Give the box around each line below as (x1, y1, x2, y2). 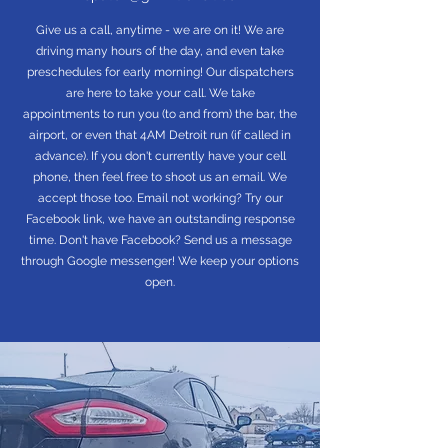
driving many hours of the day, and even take (36, 44, 284, 58)
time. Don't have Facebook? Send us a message (28, 233, 292, 247)
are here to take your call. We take (65, 86, 255, 100)
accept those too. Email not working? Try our (37, 191, 283, 205)
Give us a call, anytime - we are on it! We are (36, 23, 284, 37)
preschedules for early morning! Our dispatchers (26, 65, 294, 79)
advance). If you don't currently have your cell (34, 149, 286, 163)
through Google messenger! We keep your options (21, 254, 299, 268)
